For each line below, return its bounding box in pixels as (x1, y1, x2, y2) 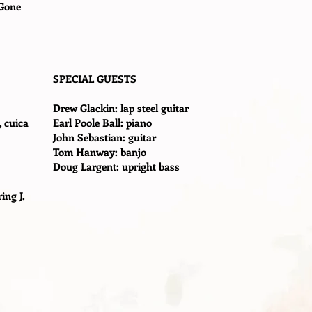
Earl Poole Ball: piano (53, 116, 152, 130)
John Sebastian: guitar (53, 130, 156, 144)
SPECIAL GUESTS (53, 72, 136, 86)
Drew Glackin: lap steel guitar (53, 101, 189, 115)
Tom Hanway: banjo (53, 145, 146, 159)
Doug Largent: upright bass (53, 159, 180, 173)
